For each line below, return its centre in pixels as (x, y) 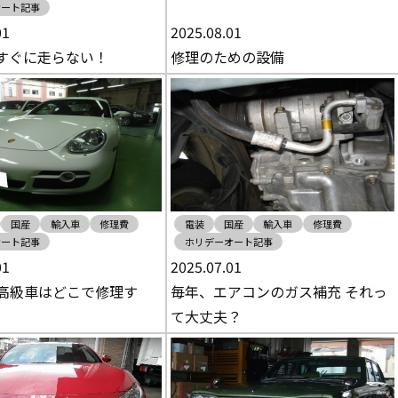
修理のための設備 (228, 57)
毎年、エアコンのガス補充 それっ (279, 291)
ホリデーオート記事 (228, 242)
